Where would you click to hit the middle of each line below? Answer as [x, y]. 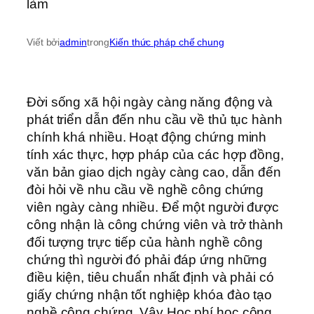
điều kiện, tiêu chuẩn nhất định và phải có [150, 278]
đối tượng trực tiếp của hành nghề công [145, 243]
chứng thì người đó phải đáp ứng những [147, 260]
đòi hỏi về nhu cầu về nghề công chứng [145, 190]
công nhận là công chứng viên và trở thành [155, 225]
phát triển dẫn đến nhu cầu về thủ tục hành [155, 120]
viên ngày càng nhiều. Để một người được [153, 207]
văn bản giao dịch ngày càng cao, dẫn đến [154, 172]
